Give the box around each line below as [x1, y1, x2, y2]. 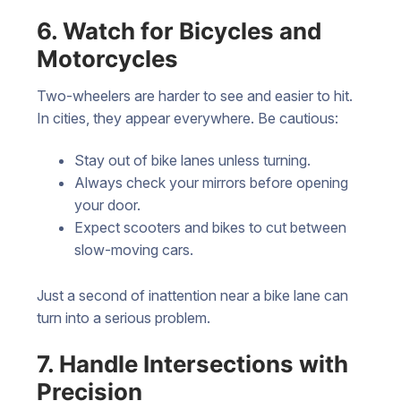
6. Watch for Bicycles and [37, 16, 321, 45]
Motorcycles [37, 44, 178, 73]
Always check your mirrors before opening [73, 174, 348, 192]
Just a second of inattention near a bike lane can [37, 286, 348, 305]
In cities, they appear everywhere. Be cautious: [37, 108, 338, 127]
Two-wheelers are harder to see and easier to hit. [37, 86, 353, 105]
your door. [73, 196, 141, 215]
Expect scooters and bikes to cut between [73, 218, 346, 237]
